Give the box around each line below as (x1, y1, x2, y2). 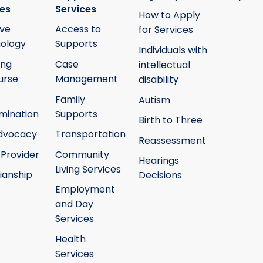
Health (55, 232, 86, 247)
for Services (139, 23, 193, 37)
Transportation (55, 127, 126, 141)
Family (55, 92, 85, 106)
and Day (55, 197, 93, 211)
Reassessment (139, 133, 206, 147)
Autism (139, 93, 170, 107)
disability (139, 73, 178, 87)
